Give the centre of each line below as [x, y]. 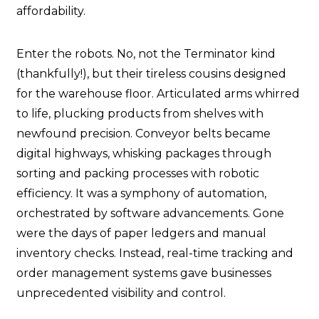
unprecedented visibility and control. [121, 293]
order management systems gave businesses [144, 273]
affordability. [51, 11]
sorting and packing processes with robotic [138, 174]
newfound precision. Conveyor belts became [143, 134]
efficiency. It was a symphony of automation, [141, 194]
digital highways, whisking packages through [144, 154]
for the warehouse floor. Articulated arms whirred [158, 94]
